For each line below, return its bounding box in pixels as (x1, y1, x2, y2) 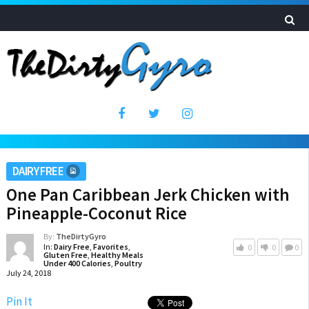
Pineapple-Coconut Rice (6, 202, 187, 224)
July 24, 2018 (6, 268, 51, 278)
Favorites (92, 241, 128, 252)
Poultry (114, 258, 142, 268)
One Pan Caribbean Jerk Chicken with (6, 183, 290, 206)
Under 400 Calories (43, 258, 111, 268)
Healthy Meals (90, 250, 143, 260)
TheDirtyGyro (55, 231, 106, 241)
